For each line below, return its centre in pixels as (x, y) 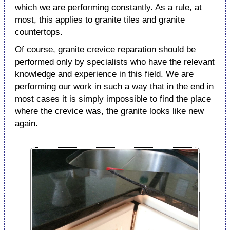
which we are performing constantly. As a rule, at (108, 7)
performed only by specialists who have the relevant (115, 62)
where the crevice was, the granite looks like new (109, 111)
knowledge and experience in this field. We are (104, 74)
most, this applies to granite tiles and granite (100, 20)
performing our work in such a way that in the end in (114, 87)
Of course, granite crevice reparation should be (105, 50)
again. (26, 123)
